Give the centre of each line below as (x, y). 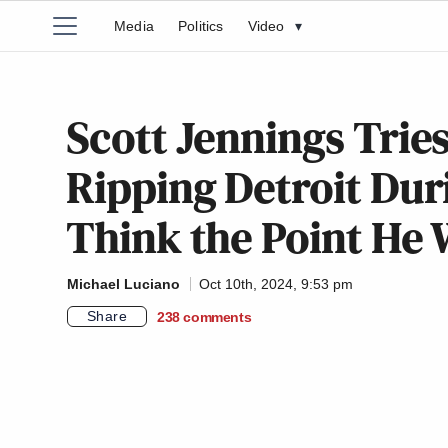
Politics (201, 26)
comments (217, 316)
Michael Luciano (123, 284)
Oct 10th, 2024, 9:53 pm (276, 284)
